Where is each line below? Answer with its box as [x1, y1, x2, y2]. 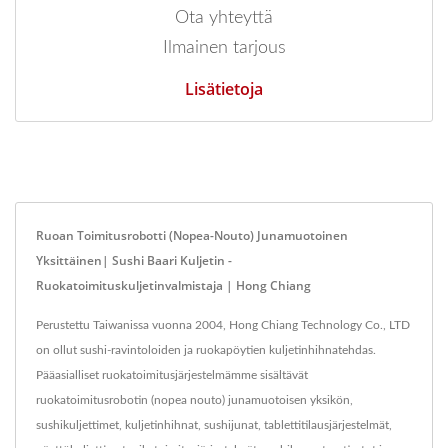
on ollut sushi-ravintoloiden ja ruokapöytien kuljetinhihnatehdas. [36, 344, 376, 357]
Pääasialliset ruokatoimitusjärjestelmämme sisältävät [36, 369, 308, 382]
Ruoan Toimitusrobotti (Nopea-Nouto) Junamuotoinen [36, 227, 348, 245]
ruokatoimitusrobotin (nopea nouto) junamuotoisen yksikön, [36, 394, 353, 407]
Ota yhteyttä [175, 9, 273, 28]
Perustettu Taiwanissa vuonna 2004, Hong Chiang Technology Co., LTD [36, 319, 410, 332]
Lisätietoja [185, 78, 263, 101]
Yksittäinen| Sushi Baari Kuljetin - [36, 252, 232, 270]
